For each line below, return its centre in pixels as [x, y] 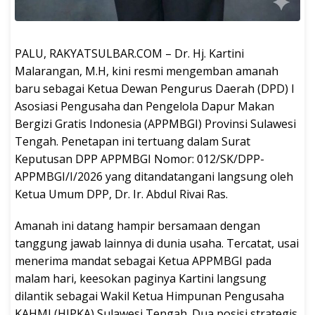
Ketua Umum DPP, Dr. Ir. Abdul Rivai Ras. [121, 194]
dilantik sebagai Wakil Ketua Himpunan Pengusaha [149, 296]
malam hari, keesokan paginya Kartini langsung [141, 279]
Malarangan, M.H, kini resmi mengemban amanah [147, 71]
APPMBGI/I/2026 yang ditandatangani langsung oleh [154, 177]
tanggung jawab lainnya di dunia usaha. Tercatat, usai [157, 244]
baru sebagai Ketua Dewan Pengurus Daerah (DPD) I [155, 89]
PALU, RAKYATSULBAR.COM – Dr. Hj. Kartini [129, 54]
